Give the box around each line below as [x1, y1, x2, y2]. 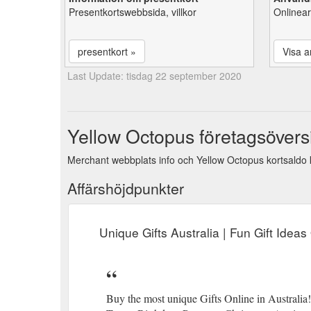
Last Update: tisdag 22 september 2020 [67, 68, 242, 83]
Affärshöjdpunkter [67, 177, 184, 199]
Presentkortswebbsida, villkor [69, 4, 196, 19]
